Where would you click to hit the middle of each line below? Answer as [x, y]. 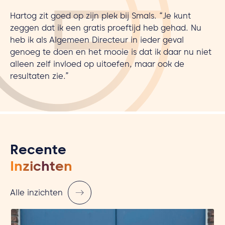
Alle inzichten [36, 194]
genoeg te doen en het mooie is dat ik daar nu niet [111, 53]
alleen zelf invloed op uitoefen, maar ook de [97, 65]
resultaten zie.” [39, 77]
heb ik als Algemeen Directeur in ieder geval [97, 41]
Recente [38, 152]
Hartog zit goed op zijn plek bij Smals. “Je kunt [100, 17]
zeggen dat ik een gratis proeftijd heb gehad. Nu [106, 29]
